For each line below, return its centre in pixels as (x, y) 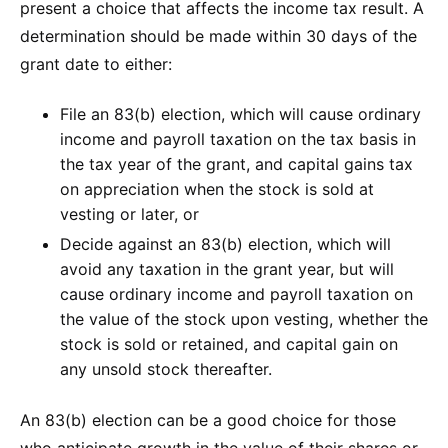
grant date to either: (96, 63)
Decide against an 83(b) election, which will (225, 243)
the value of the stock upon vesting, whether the (244, 318)
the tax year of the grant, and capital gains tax (236, 163)
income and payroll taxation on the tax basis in (238, 138)
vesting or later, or (129, 213)
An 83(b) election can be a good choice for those (208, 419)
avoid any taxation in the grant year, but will (227, 268)
